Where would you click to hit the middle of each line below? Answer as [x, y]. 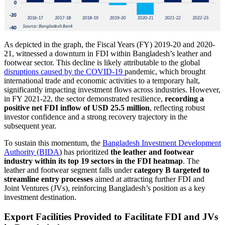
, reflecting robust [177, 107]
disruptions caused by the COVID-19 [64, 71]
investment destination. [40, 197]
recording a [184, 98]
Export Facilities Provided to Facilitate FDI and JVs [111, 216]
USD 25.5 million [121, 107]
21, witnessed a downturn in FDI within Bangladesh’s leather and [108, 53]
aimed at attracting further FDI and [149, 179]
